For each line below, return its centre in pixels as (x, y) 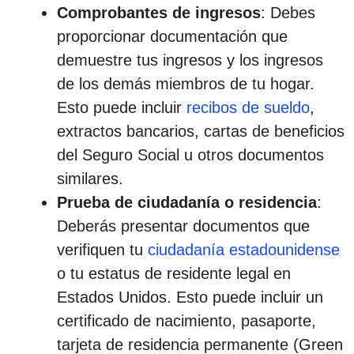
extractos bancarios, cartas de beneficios (201, 131)
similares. (90, 178)
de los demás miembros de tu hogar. (186, 83)
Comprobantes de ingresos (159, 12)
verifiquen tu (102, 249)
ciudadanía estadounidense (244, 249)
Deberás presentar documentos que (183, 226)
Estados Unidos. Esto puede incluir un (190, 297)
